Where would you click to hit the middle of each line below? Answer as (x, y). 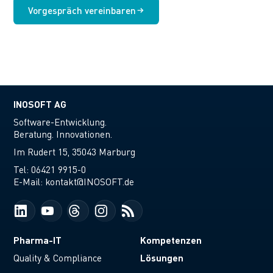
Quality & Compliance (58, 258)
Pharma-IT (38, 240)
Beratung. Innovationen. (63, 134)
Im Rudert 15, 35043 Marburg (75, 152)
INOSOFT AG (40, 104)
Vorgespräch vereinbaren (82, 10)
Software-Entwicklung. (60, 122)
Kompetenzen (171, 240)
